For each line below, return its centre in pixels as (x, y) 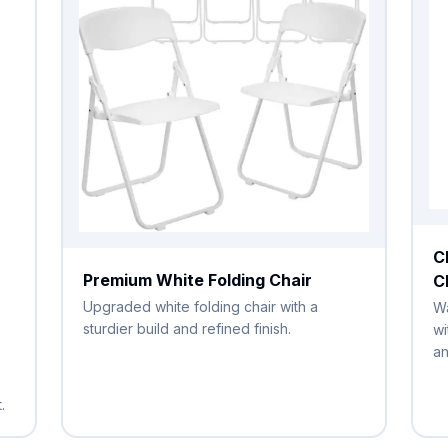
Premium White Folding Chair (198, 279)
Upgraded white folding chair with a (201, 306)
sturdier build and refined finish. (187, 328)
